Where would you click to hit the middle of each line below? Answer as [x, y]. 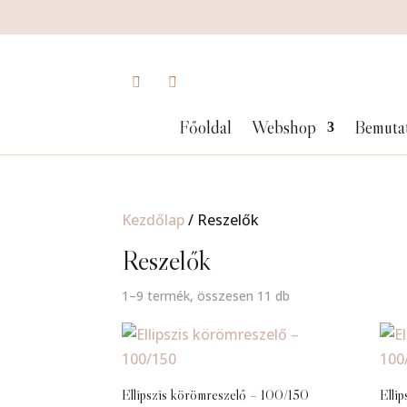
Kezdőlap [154, 220]
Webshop [283, 127]
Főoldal [205, 127]
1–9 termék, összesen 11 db [206, 296]
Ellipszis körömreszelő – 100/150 [216, 394]
